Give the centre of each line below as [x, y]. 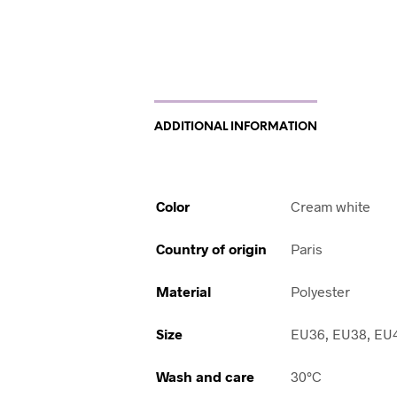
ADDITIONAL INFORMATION [236, 128]
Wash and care [206, 377]
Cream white [331, 206]
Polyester [321, 292]
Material [184, 292]
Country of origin [212, 249]
